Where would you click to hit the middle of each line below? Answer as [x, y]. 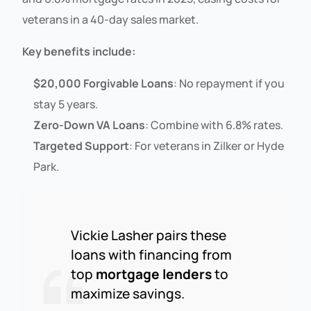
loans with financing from [152, 254]
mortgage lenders [154, 274]
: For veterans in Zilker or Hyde [207, 145]
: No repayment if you [229, 83]
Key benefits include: [79, 51]
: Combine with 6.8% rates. [215, 125]
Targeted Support [82, 145]
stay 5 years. [66, 104]
